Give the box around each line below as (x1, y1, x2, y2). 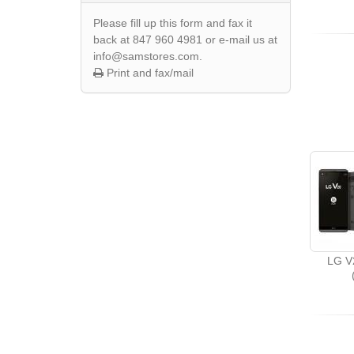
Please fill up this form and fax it (93, 17, 252, 29)
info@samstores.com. (93, 50, 202, 62)
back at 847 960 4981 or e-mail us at (93, 33, 277, 46)
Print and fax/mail (104, 66, 194, 79)
